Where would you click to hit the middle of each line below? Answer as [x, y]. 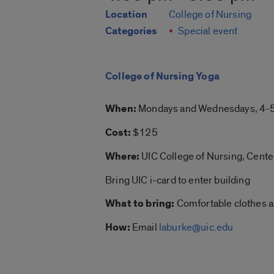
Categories [131, 31]
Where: [123, 157]
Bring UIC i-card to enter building [178, 180]
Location [126, 15]
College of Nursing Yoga [162, 76]
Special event [208, 31]
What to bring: [140, 204]
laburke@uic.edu [196, 228]
